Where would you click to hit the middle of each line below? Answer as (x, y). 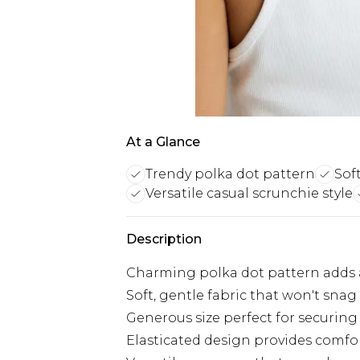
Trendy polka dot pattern (230, 174)
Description (164, 239)
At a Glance (163, 142)
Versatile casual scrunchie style (249, 193)
